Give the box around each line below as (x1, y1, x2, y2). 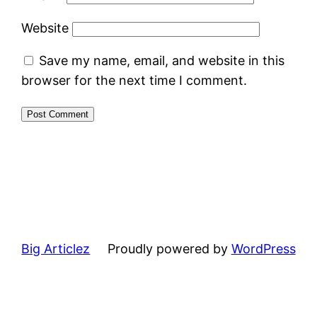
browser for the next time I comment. (21, 72, 248, 88)
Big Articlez (21, 241, 91, 256)
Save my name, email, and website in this (39, 52, 285, 68)
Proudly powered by (107, 241, 231, 256)
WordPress (231, 241, 296, 256)
